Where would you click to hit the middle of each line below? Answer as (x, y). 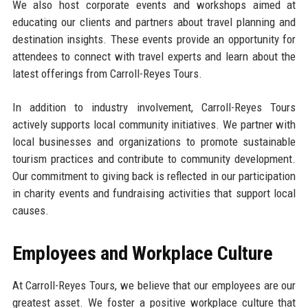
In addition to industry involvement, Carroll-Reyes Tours (154, 107)
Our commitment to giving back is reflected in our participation (154, 176)
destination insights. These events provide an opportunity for (154, 39)
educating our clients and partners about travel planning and (154, 22)
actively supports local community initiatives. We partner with (154, 124)
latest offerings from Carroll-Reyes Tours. (107, 73)
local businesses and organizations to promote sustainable (154, 141)
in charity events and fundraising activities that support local (154, 193)
